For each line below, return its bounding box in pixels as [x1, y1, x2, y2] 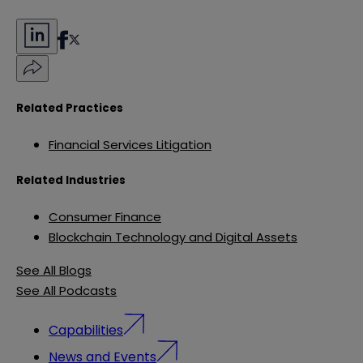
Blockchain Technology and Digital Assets [49, 228, 297, 246]
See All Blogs [16, 262, 92, 280]
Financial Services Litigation [49, 136, 211, 154]
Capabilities [49, 320, 123, 340]
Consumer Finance [49, 208, 161, 226]
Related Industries [16, 173, 126, 189]
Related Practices [16, 100, 123, 116]
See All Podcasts [16, 282, 117, 300]
